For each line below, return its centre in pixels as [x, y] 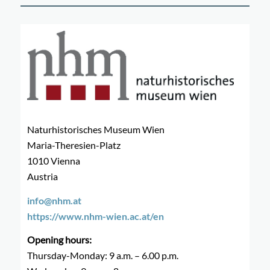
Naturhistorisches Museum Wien [96, 130]
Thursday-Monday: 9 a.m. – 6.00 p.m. [103, 256]
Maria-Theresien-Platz [74, 145]
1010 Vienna [54, 161]
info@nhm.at [55, 200]
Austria [43, 177]
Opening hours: [60, 240]
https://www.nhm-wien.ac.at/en [96, 216]
